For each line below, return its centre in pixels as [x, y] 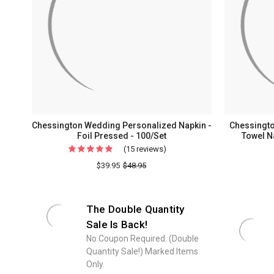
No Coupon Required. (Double [142, 239]
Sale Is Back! [117, 224]
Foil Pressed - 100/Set [122, 136]
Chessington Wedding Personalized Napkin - [122, 125]
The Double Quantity [135, 209]
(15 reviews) [145, 149]
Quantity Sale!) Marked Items [142, 251]
